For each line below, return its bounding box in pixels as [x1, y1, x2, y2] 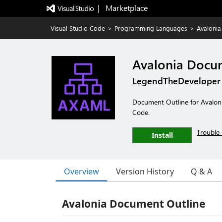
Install [151, 130, 173, 140]
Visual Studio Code [51, 24, 105, 32]
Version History [116, 166, 174, 177]
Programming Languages [114, 24, 187, 32]
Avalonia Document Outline [62, 197, 205, 211]
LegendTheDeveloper [132, 75, 221, 87]
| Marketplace [97, 2, 148, 13]
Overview [64, 166, 99, 177]
